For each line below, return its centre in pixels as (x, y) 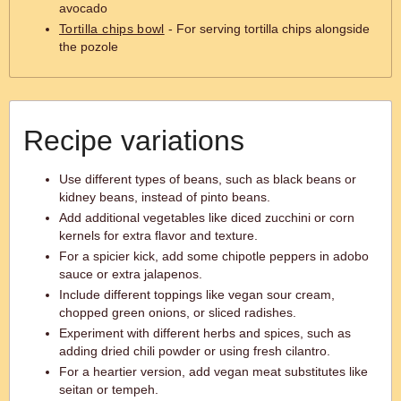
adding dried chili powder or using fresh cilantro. (195, 351)
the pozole (89, 47)
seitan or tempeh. (109, 389)
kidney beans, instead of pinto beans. (165, 197)
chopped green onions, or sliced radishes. (178, 312)
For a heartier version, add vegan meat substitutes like (213, 371)
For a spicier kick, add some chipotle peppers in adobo (214, 256)
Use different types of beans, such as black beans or (208, 179)
